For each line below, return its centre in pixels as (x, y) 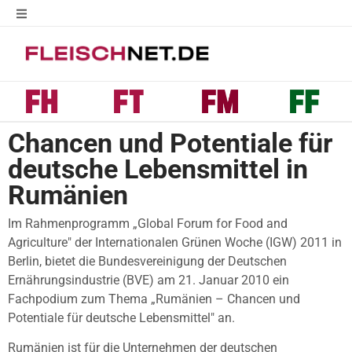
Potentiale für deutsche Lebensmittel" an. (121, 317)
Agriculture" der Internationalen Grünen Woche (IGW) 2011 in (175, 242)
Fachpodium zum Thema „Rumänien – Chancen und (154, 299)
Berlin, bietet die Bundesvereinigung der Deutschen (147, 261)
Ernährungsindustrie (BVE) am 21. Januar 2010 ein (148, 280)
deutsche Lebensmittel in (158, 169)
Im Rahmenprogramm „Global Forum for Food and (148, 223)
